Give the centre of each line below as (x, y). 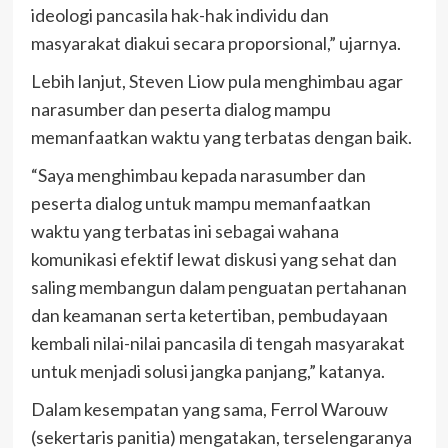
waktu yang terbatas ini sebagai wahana (184, 231)
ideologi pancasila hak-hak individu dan (179, 15)
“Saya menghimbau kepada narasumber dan (198, 175)
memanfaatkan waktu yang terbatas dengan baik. (221, 137)
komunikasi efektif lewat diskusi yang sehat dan (213, 259)
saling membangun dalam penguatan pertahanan (218, 287)
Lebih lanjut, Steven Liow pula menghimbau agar (216, 81)
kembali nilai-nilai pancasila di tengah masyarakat (217, 343)
